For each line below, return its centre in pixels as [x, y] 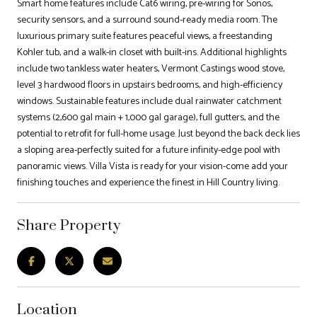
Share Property [69, 224]
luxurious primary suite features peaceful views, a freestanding [145, 36]
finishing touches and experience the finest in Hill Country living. [148, 183]
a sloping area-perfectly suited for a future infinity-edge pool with [149, 150]
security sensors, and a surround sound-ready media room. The [147, 20]
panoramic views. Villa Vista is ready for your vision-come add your [152, 166]
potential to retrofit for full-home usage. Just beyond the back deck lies [158, 134]
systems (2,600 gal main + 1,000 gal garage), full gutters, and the [148, 117]
